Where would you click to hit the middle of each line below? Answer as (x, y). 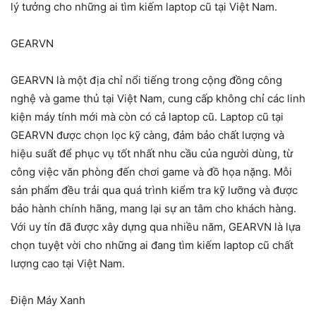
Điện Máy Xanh (48, 300)
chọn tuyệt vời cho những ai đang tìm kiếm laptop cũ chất (152, 245)
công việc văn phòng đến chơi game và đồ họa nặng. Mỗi (151, 172)
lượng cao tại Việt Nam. (68, 264)
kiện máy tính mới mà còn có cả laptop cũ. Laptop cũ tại (147, 117)
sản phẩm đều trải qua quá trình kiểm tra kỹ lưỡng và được (154, 190)
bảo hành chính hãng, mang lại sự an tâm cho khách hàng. (153, 209)
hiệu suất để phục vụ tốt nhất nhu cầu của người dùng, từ (152, 154)
